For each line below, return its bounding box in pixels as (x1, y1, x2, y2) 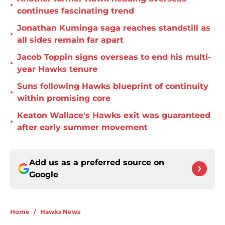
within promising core (17, 93, 110, 103)
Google (29, 170, 58, 180)
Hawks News (40, 208, 80, 216)
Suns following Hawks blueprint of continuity (17, 81, 208, 91)
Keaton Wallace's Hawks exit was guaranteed (17, 110, 210, 121)
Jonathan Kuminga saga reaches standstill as (17, 23, 210, 33)
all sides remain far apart (17, 35, 124, 45)
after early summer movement (17, 123, 148, 133)
